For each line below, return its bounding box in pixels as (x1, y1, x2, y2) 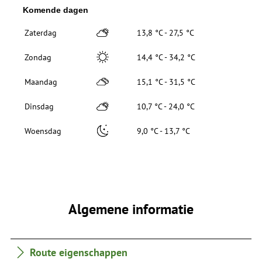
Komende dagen (22, 5, 88, 15)
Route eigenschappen (30, 244, 128, 259)
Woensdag (24, 126, 61, 137)
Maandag (24, 77, 57, 88)
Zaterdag (24, 27, 57, 39)
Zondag (24, 52, 51, 63)
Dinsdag (24, 101, 54, 112)
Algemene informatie (68, 199, 194, 218)
